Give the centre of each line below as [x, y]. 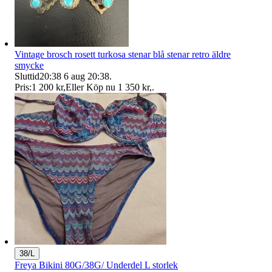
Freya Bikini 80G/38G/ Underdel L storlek [96, 265]
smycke [29, 65]
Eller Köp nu [90, 87]
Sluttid [27, 76]
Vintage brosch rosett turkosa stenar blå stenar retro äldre [123, 54]
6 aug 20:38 [87, 76]
